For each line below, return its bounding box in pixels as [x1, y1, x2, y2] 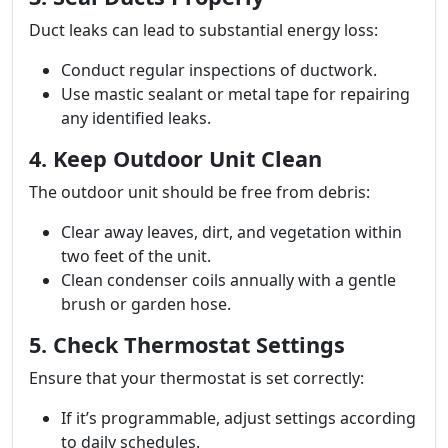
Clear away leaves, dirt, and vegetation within [61, 221, 402, 243]
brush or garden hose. [61, 293, 231, 315]
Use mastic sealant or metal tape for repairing [61, 83, 410, 105]
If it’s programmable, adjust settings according [61, 407, 416, 429]
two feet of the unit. [61, 245, 211, 267]
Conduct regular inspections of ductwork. [61, 59, 377, 81]
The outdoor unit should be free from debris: [29, 181, 370, 203]
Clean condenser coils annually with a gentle [61, 269, 396, 291]
